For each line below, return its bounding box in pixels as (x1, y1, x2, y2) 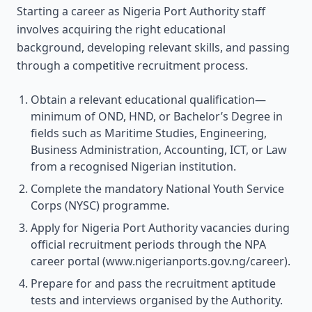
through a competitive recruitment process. (17, 58, 248, 73)
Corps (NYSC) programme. (31, 198, 169, 213)
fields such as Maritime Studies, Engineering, (31, 125, 267, 141)
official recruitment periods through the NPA (31, 237, 266, 252)
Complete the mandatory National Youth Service (31, 181, 284, 196)
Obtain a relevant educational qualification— (31, 92, 266, 107)
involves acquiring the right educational (17, 22, 226, 37)
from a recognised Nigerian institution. (31, 159, 236, 174)
